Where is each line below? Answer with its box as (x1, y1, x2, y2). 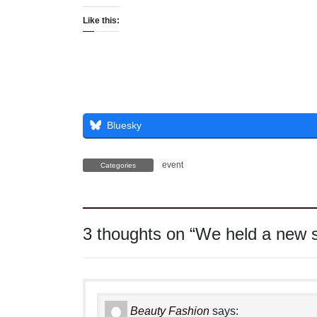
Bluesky (107, 119, 142, 131)
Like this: (83, 15, 120, 25)
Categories (100, 161, 136, 169)
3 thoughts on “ (83, 224, 195, 244)
